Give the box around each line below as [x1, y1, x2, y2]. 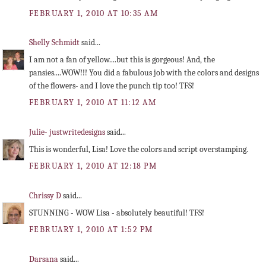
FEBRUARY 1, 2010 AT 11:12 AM [29, 97, 157, 108]
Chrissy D [29, 190, 63, 201]
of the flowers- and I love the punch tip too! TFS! [29, 81, 194, 91]
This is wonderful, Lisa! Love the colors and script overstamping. [29, 144, 248, 155]
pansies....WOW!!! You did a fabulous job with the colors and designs [29, 68, 259, 78]
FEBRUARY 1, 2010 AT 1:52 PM [29, 224, 153, 235]
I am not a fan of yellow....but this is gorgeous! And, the [29, 55, 215, 65]
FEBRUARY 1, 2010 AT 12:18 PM [29, 161, 157, 172]
